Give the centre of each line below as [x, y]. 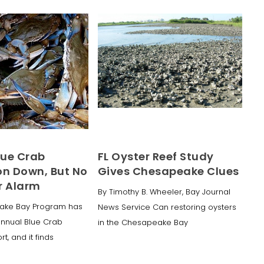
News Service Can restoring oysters [167, 207]
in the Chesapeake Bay [143, 222]
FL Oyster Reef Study [156, 156]
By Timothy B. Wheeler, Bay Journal [164, 192]
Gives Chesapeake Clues [168, 171]
